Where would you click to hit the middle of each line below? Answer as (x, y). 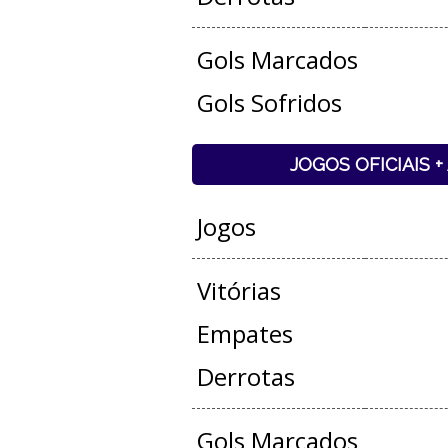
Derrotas (245, 376)
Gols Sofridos (269, 102)
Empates (244, 333)
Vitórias (238, 290)
